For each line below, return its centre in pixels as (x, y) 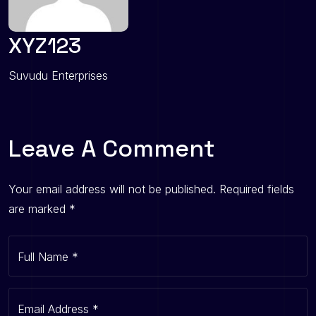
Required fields (257, 189)
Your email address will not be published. (112, 189)
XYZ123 (45, 46)
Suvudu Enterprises (58, 76)
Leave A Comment (112, 149)
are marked (39, 209)
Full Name (45, 257)
